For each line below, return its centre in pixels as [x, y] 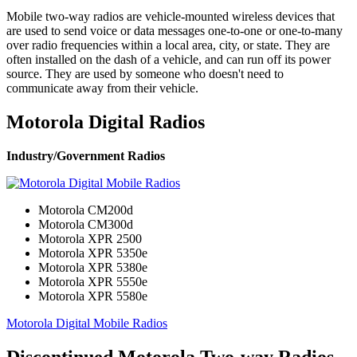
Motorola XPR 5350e [93, 253]
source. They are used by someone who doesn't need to [145, 73]
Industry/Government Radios [86, 155]
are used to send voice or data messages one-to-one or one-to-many [175, 30]
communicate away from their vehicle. [102, 88]
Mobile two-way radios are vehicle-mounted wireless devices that [171, 16]
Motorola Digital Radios [106, 122]
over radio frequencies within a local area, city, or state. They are [168, 45]
